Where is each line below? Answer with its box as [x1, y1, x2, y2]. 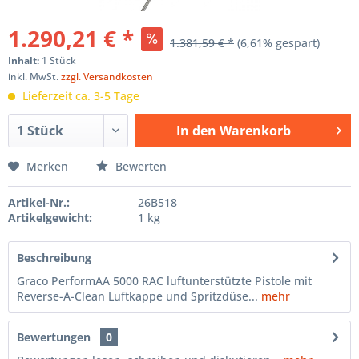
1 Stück [42, 54, 76, 67]
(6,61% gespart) [237, 35, 320, 50]
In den [175, 122, 216, 139]
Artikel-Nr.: [8, 195, 70, 210]
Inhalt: [8, 54, 42, 67]
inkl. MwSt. [8, 70, 61, 83]
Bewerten [112, 159, 167, 174]
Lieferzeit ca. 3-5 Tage [19, 88, 139, 103]
